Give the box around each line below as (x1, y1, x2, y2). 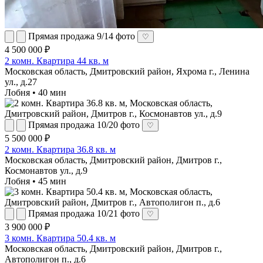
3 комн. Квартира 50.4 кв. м (5, 232, 116, 243)
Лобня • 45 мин (5, 176, 66, 186)
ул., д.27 (5, 76, 37, 87)
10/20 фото (97, 119, 140, 130)
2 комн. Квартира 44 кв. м (5, 55, 109, 66)
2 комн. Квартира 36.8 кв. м (5, 144, 116, 154)
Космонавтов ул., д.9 (5, 165, 87, 176)
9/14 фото (97, 31, 135, 41)
